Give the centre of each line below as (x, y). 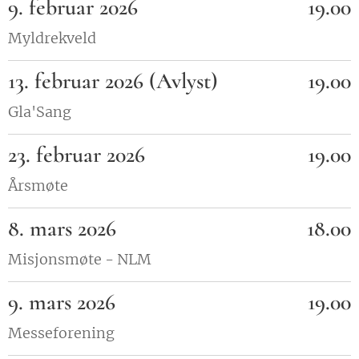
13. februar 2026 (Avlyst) (113, 81)
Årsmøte (38, 186)
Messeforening (61, 333)
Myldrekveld (52, 38)
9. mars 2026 (62, 302)
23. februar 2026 (77, 155)
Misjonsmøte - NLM (80, 259)
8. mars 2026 (62, 228)
